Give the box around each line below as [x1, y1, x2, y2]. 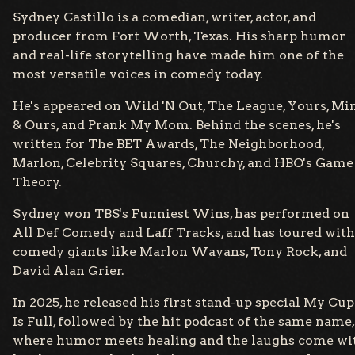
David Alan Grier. [13, 263, 124, 279]
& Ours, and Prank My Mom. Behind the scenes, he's [13, 117, 341, 133]
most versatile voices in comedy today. [13, 67, 263, 82]
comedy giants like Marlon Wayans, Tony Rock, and [13, 244, 347, 260]
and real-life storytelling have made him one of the [13, 48, 344, 63]
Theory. [13, 174, 62, 190]
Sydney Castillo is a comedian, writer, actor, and [13, 10, 316, 25]
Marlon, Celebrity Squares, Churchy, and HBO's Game [13, 155, 353, 171]
